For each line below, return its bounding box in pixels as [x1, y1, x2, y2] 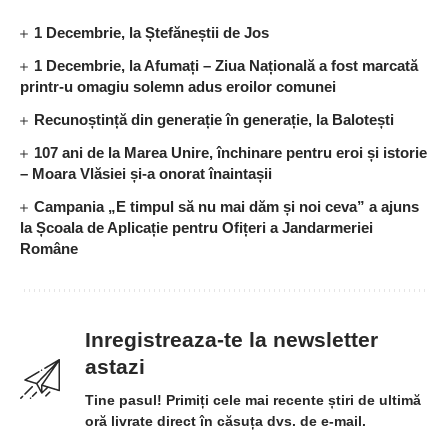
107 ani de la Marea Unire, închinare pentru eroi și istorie [34, 144, 428, 162]
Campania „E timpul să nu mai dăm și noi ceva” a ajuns [34, 198, 420, 216]
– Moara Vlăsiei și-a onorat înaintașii [20, 165, 272, 183]
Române [20, 240, 78, 258]
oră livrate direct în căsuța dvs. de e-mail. [85, 413, 366, 430]
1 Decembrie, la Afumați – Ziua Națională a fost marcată [34, 57, 419, 75]
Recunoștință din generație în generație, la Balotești [34, 111, 395, 129]
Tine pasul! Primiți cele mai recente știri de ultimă [85, 392, 421, 409]
